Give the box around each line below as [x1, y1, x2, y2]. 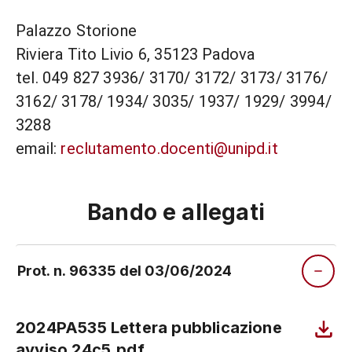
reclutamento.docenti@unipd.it [60, 139, 278, 159]
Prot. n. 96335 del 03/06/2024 [17, 262, 232, 280]
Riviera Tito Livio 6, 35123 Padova [16, 45, 255, 64]
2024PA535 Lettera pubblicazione [16, 318, 282, 338]
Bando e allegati [86, 199, 265, 226]
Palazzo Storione [16, 21, 137, 41]
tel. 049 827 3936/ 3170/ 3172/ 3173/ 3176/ [16, 68, 328, 88]
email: [16, 139, 61, 159]
